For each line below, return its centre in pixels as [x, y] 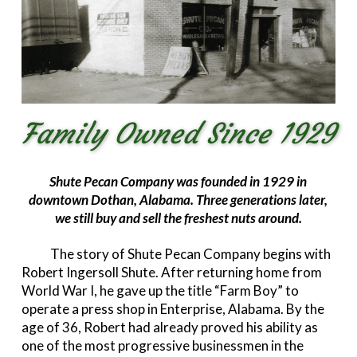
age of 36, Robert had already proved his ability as [169, 327]
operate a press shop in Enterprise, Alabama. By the [173, 308]
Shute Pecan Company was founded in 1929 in [178, 181]
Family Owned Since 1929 [178, 134]
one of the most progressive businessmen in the [162, 345]
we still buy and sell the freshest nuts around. [178, 218]
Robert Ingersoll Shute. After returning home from [171, 272]
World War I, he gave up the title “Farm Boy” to [160, 290]
